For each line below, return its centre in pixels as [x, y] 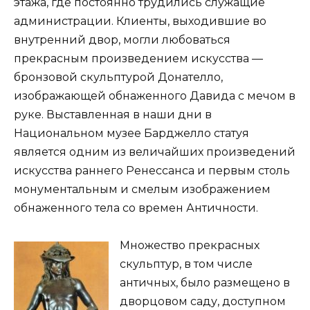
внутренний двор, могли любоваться [122, 40]
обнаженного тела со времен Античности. [136, 208]
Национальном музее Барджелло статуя [131, 134]
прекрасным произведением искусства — [138, 59]
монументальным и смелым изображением [142, 190]
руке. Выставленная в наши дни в [113, 115]
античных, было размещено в [205, 283]
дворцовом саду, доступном [203, 302]
